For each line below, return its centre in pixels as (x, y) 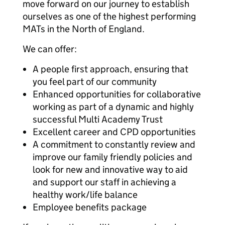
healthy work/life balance (85, 195)
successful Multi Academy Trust (98, 119)
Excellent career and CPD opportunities (114, 132)
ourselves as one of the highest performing (109, 16)
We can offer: (50, 49)
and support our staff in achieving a (104, 182)
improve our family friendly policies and (113, 157)
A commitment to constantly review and (114, 144)
